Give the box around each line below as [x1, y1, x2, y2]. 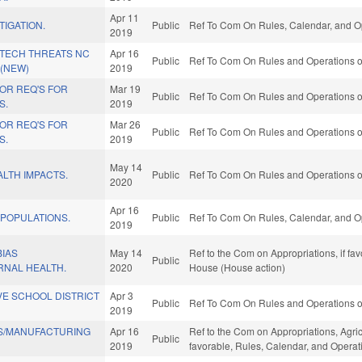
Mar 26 [110, 117, 141, 132]
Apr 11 [110, 11, 140, 25]
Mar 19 [110, 82, 141, 96]
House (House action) [189, 260, 286, 275]
